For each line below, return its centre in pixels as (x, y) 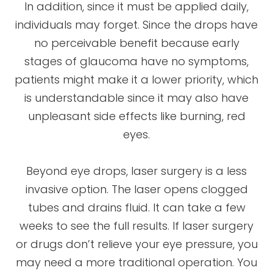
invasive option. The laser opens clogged (136, 189)
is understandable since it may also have (136, 97)
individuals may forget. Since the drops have (136, 24)
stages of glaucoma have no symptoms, (136, 61)
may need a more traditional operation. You (136, 262)
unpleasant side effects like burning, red (136, 116)
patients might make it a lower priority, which (136, 79)
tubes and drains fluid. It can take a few (136, 207)
